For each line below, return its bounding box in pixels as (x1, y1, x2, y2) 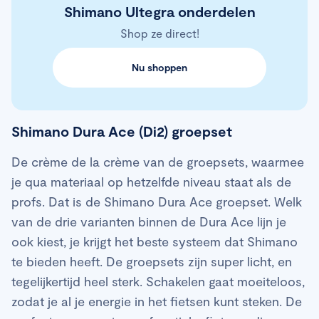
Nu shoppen (132, 61, 187, 74)
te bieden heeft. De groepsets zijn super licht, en (11, 253, 292, 270)
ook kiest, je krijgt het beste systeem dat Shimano (11, 234, 298, 250)
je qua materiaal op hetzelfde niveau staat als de (11, 174, 291, 190)
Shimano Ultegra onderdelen (63, 3, 256, 21)
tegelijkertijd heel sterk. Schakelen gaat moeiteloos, (11, 273, 305, 290)
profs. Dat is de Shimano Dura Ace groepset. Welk (11, 194, 302, 210)
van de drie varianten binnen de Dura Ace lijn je (11, 214, 286, 230)
